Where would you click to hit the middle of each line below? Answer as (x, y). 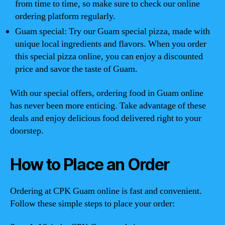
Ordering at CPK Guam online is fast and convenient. (106, 191)
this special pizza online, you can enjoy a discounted (109, 57)
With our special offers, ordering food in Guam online (107, 93)
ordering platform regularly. (65, 16)
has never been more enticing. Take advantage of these (108, 105)
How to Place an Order (90, 164)
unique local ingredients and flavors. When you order (111, 44)
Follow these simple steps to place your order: (92, 203)
